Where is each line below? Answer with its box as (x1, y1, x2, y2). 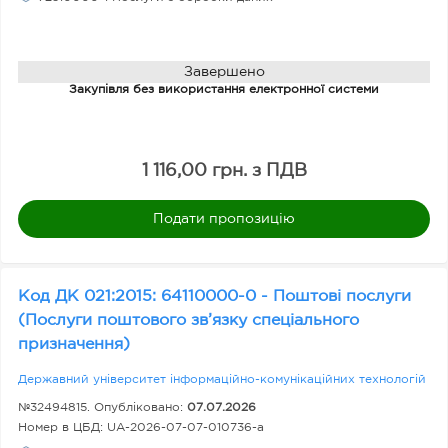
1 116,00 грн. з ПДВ (141, 163, 307, 179)
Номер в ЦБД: (18, 422, 107, 433)
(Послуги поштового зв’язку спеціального (18, 313, 359, 328)
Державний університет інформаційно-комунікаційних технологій (18, 374, 426, 385)
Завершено (183, 66, 265, 78)
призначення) (18, 337, 135, 352)
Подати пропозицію (153, 212, 295, 225)
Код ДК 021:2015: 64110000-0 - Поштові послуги (18, 289, 411, 304)
